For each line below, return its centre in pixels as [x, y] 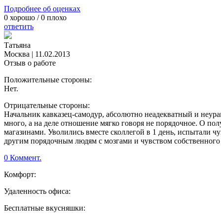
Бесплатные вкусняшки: [45, 208]
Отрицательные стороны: [47, 106]
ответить [19, 27]
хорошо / [24, 18]
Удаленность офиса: [37, 191]
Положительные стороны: [48, 80]
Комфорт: [20, 175]
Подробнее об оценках [42, 9]
